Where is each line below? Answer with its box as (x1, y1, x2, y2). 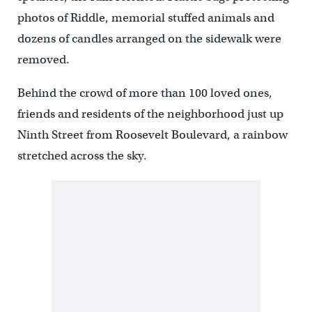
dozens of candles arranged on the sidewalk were (17, 31, 281, 47)
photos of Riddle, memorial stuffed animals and (17, 10, 274, 26)
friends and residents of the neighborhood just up (17, 107, 283, 122)
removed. (17, 52, 70, 68)
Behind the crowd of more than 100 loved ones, (17, 86, 272, 101)
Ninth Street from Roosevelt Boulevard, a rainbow (17, 127, 288, 143)
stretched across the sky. (17, 148, 147, 164)
